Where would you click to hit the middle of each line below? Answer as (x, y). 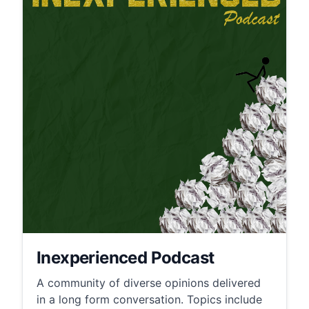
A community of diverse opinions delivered (149, 282)
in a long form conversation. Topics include (149, 299)
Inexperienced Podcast (126, 257)
